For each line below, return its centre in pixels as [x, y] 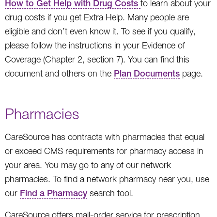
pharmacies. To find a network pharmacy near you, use [107, 179]
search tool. [110, 193]
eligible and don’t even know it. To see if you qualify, [100, 31]
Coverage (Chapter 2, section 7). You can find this [97, 59]
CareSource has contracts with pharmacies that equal [105, 137]
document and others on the [59, 73]
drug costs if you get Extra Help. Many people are [97, 17]
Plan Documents [147, 73]
